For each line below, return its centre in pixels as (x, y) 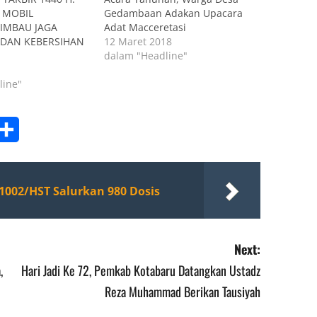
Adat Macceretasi (145, 27)
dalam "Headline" (145, 55)
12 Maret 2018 (138, 41)
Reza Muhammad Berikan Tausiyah (183, 291)
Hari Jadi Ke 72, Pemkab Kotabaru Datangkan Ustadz (141, 270)
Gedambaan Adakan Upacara (173, 13)
